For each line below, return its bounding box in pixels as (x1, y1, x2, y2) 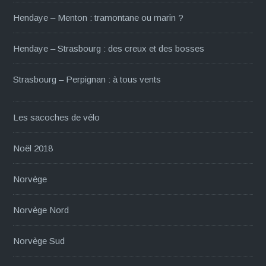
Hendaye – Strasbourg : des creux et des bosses (13, 43, 205, 53)
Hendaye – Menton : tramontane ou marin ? (13, 12, 184, 23)
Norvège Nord (13, 204, 69, 215)
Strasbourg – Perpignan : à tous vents (13, 74, 161, 84)
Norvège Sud (13, 235, 65, 246)
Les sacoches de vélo (13, 112, 100, 122)
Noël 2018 (13, 142, 53, 153)
